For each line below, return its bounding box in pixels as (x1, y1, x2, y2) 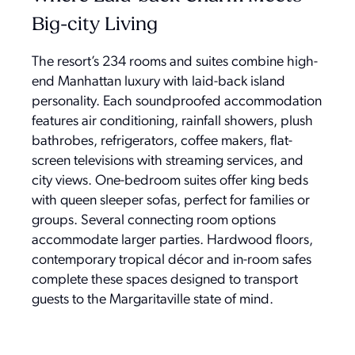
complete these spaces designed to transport (32, 272, 298, 288)
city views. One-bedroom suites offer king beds (32, 173, 308, 189)
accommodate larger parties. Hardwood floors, (32, 232, 313, 248)
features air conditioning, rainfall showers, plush (32, 113, 313, 129)
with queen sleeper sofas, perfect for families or (32, 193, 310, 208)
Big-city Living (32, 15, 158, 35)
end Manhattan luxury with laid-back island (32, 74, 285, 90)
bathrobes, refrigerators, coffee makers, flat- (32, 133, 292, 149)
